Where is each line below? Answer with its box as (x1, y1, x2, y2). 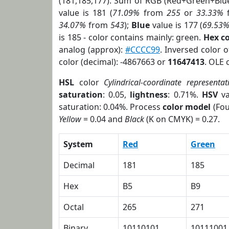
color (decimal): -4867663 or (59, 56, 168, 67)
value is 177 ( (149, 19, 203, 31)
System (63, 139, 93, 150)
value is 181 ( (59, 7, 113, 18)
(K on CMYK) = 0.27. (144, 113, 220, 125)
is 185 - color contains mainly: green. (59, 32, 203, 43)
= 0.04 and (81, 113, 125, 125)
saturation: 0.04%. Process (59, 101, 163, 112)
